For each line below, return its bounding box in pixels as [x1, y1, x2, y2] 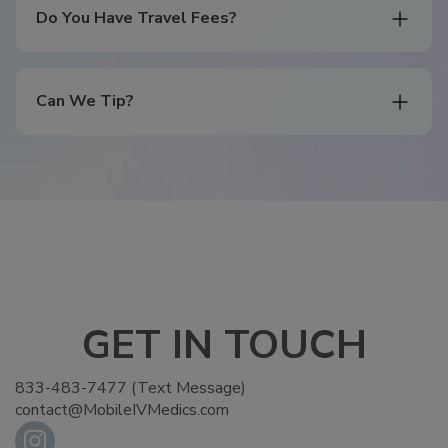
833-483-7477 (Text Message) [15, 377, 246, 400]
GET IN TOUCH [81, 318, 367, 373]
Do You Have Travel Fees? [36, 7, 237, 30]
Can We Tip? [36, 90, 134, 113]
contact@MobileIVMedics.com [15, 399, 229, 422]
